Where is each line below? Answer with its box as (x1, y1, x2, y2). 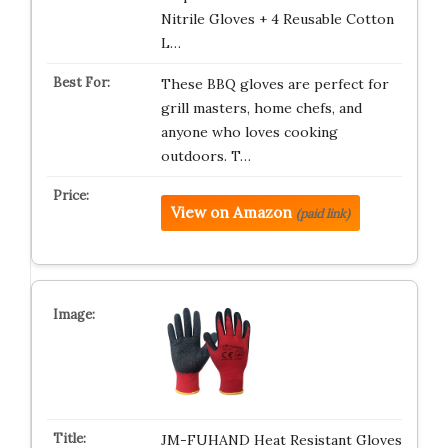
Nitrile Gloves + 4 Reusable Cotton (160, 10, 394, 29)
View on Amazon (170, 203, 292, 223)
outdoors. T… (160, 147, 251, 166)
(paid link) (295, 206, 350, 222)
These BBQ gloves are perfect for (160, 75, 389, 94)
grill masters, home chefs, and (160, 99, 362, 118)
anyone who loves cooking (160, 123, 338, 142)
